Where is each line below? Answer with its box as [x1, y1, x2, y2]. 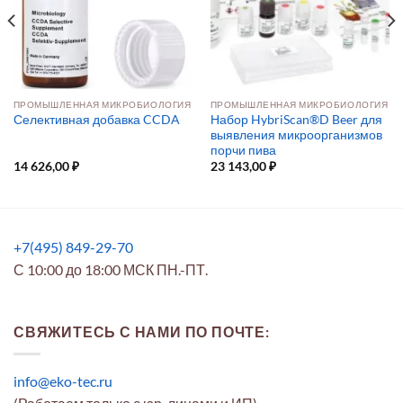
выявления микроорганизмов [210, 127, 382, 142]
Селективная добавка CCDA [13, 112, 180, 128]
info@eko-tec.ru [13, 372, 112, 390]
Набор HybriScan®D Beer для [210, 112, 382, 127]
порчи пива [210, 142, 276, 157]
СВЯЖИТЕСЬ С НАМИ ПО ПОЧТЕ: [13, 323, 270, 341]
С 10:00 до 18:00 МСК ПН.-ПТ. [13, 260, 208, 278]
